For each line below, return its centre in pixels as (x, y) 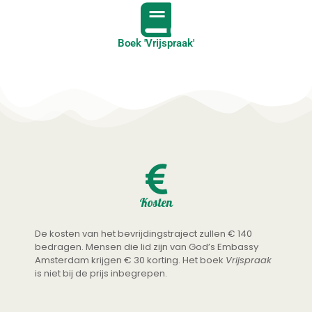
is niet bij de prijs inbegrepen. (101, 274)
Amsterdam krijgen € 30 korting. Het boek (130, 260)
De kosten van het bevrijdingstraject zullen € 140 (143, 234)
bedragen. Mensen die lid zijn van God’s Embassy (147, 247)
